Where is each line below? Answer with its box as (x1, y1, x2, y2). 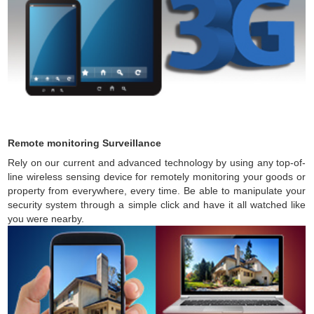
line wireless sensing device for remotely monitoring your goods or (8, 171, 306, 182)
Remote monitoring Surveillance (8, 137, 162, 149)
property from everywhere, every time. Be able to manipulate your (8, 185, 306, 196)
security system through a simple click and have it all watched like (8, 199, 306, 210)
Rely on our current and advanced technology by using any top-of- (8, 157, 306, 168)
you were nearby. (8, 213, 85, 224)
